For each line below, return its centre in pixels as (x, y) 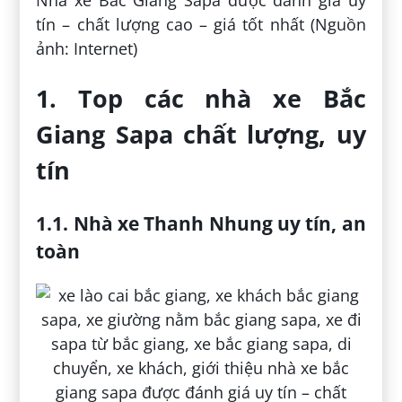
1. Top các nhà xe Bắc (201, 99)
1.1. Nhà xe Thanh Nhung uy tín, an (201, 223)
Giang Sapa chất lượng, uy (201, 135)
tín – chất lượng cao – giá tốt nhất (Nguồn (201, 24)
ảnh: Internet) (87, 48)
